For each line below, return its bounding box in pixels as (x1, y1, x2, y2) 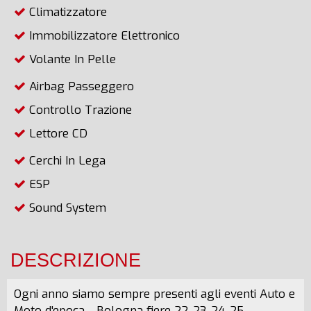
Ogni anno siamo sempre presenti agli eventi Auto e (14, 286, 295, 302)
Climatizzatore (26, 4, 107, 20)
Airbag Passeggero (26, 78, 134, 94)
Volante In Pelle (26, 51, 116, 67)
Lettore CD (26, 126, 87, 142)
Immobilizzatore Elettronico (26, 28, 180, 44)
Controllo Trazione (26, 102, 132, 118)
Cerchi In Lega (26, 153, 106, 169)
